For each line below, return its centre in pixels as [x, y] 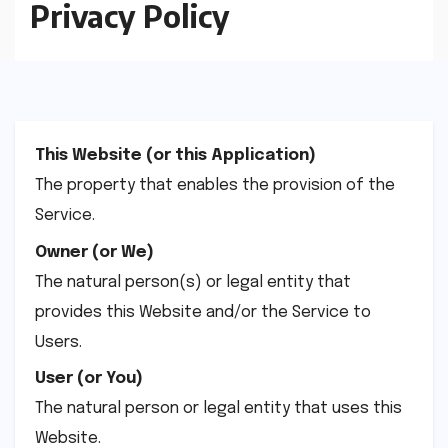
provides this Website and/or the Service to [203, 312]
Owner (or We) [94, 252]
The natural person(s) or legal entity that [193, 282]
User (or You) [89, 379]
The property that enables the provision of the [215, 186]
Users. [58, 342]
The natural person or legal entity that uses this [218, 409]
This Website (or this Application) [175, 156]
